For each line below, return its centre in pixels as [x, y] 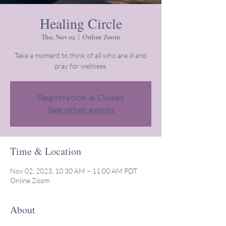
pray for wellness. [81, 66]
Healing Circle [81, 23]
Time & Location [46, 151]
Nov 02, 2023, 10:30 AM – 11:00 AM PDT [74, 171]
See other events [81, 110]
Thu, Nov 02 [58, 37]
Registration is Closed [81, 98]
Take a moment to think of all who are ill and [81, 55]
